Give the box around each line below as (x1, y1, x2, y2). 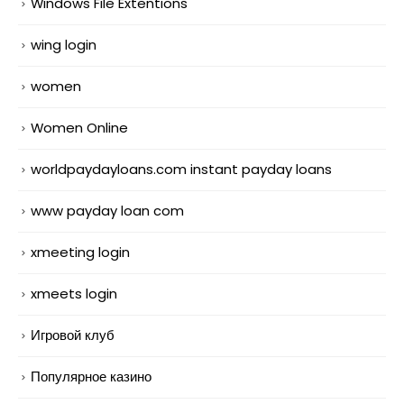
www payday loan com (31, 200, 184, 220)
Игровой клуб (31, 325, 115, 344)
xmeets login (31, 283, 117, 303)
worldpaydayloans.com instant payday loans (31, 159, 332, 179)
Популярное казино (31, 366, 151, 386)
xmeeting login (31, 242, 130, 262)
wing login (31, 35, 96, 55)
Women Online (31, 117, 128, 137)
